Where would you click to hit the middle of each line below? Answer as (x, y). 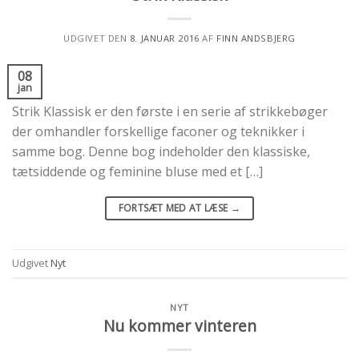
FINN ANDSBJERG (256, 38)
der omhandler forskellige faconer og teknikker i (158, 131)
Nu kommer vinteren (179, 325)
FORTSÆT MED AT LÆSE (174, 208)
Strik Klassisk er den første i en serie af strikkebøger (170, 111)
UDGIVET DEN (97, 38)
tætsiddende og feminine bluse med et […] (137, 171)
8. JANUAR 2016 (164, 38)
